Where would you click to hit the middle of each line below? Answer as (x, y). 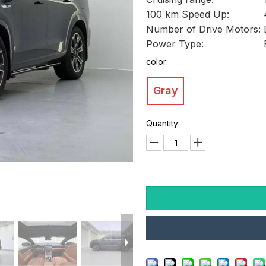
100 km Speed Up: (188, 14)
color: (157, 61)
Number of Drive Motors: (204, 29)
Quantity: (163, 123)
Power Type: (175, 44)
